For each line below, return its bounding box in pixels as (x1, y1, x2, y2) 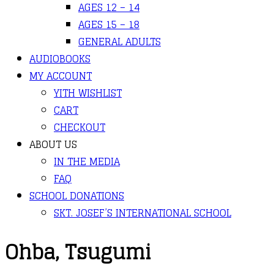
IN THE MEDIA (54, 153, 120, 170)
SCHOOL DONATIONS (29, 187, 124, 204)
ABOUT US (29, 136, 77, 153)
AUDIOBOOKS (29, 50, 91, 67)
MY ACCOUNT (29, 67, 92, 84)
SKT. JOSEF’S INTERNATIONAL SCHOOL (54, 204, 231, 221)
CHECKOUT (54, 119, 105, 136)
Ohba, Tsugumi (5, 234, 151, 270)
